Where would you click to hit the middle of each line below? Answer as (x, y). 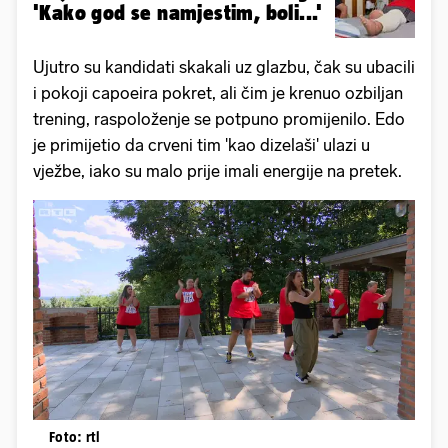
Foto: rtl (75, 436)
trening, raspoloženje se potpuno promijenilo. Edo (219, 118)
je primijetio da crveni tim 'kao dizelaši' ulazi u (201, 144)
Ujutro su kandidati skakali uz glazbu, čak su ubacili (224, 66)
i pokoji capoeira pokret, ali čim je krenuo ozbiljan (218, 92)
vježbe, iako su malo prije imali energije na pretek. (217, 170)
